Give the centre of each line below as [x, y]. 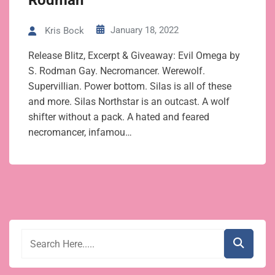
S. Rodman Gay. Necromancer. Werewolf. [117, 71]
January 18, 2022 [145, 30]
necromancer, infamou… [80, 133]
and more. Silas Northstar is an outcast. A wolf [129, 102]
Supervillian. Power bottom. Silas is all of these [130, 87]
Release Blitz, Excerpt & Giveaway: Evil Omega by [134, 56]
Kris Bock [64, 31]
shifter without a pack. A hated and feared [119, 117]
